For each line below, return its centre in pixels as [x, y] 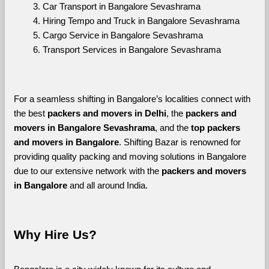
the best [30, 113]
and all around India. [110, 185]
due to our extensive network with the [87, 171]
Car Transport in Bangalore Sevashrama [121, 6]
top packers [215, 128]
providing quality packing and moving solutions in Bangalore [130, 156]
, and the [173, 128]
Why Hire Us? [55, 234]
